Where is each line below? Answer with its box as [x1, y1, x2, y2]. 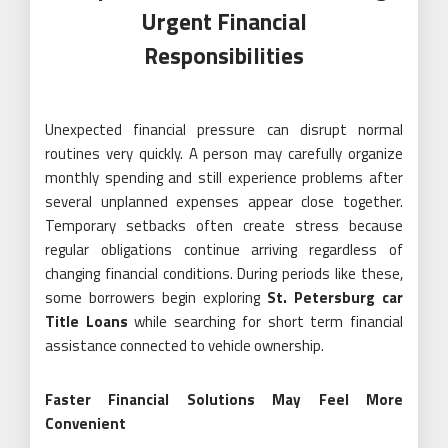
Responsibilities [144, 38, 304, 73]
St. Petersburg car [267, 286, 403, 309]
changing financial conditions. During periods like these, [45, 262, 403, 285]
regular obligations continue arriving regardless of [45, 238, 403, 261]
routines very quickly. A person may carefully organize [45, 142, 403, 165]
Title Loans [45, 310, 128, 333]
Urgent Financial [141, 4, 307, 39]
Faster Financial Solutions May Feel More [45, 388, 403, 411]
